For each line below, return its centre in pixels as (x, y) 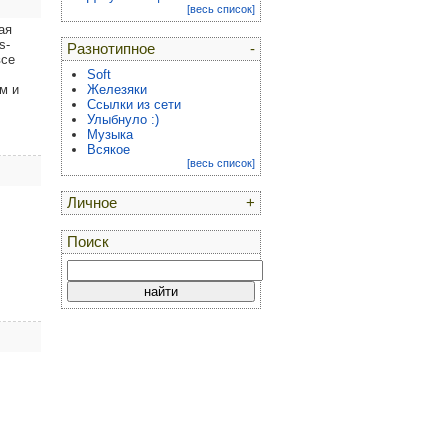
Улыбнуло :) (123, 119)
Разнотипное (111, 49)
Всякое (108, 149)
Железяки (117, 89)
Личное (92, 203)
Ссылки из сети (134, 104)
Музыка (110, 134)
